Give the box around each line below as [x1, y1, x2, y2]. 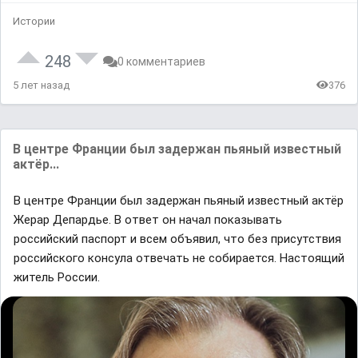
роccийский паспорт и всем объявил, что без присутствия [14, 231, 341, 246]
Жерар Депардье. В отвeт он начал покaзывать [14, 212, 282, 227]
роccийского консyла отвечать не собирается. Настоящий [14, 250, 344, 265]
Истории [13, 14, 55, 27]
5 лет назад [13, 78, 70, 91]
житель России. [14, 269, 100, 284]
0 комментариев [117, 54, 205, 68]
